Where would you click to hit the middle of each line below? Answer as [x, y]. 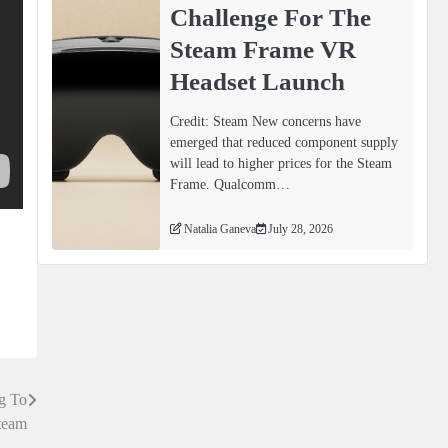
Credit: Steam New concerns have [266, 121]
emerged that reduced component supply [284, 142]
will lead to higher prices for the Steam [281, 163]
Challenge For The [271, 16]
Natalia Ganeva [220, 230]
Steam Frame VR [263, 48]
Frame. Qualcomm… [230, 184]
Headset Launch [258, 80]
